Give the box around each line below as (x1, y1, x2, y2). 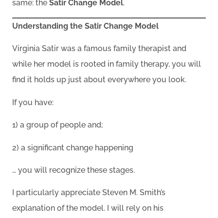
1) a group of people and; (12, 120, 103, 130)
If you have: (12, 97, 55, 107)
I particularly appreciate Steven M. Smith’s (12, 188, 165, 198)
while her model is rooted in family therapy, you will (12, 59, 201, 69)
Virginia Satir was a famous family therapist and (12, 44, 186, 54)
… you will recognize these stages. (12, 165, 135, 175)
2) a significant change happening (12, 143, 133, 152)
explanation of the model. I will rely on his (12, 203, 163, 213)
